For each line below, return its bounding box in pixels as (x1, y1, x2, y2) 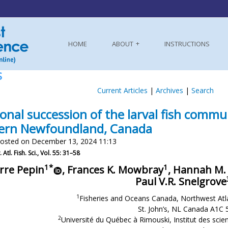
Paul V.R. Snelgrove (135, 175, 226, 188)
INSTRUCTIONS (164, 39, 210, 48)
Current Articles (97, 85, 148, 95)
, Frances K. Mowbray (62, 163, 163, 177)
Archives (155, 85, 183, 95)
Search (191, 85, 214, 95)
